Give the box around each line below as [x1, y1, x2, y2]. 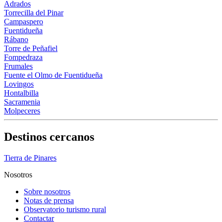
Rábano [4, 35, 28, 44]
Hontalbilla [4, 88, 39, 97]
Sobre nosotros [24, 187, 70, 196]
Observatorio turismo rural [24, 205, 106, 214]
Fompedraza [4, 53, 43, 61]
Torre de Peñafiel [4, 44, 57, 53]
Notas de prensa [24, 196, 74, 205]
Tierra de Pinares [4, 153, 56, 162]
